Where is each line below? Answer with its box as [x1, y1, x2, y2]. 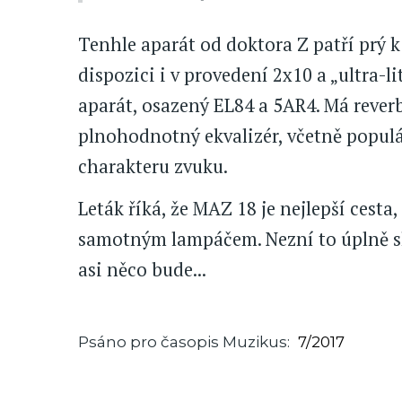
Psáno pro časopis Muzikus [78, 332, 287, 351]
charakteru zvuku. [78, 154, 228, 179]
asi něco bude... [78, 257, 206, 282]
